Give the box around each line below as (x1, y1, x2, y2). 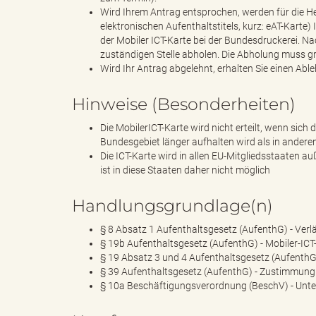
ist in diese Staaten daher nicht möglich (100, 164, 270, 176)
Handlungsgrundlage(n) (72, 195, 273, 217)
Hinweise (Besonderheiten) (72, 94, 296, 115)
